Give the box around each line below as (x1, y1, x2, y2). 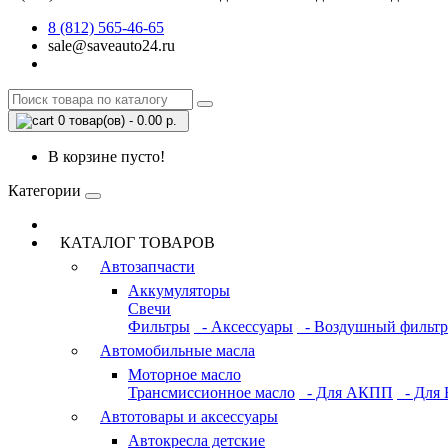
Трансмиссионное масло (128, 384, 295, 401)
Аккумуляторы (128, 282, 230, 299)
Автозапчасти (100, 258, 195, 275)
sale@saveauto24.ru (48, 37, 175, 54)
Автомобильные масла (100, 342, 255, 359)
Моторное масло (128, 366, 241, 383)
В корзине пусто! (48, 148, 165, 165)
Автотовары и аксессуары (100, 408, 278, 425)
